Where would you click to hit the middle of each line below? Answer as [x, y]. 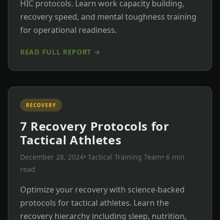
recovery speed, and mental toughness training [108, 16]
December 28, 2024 [52, 157]
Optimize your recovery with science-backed [102, 189]
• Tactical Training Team [123, 157]
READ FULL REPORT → [60, 52]
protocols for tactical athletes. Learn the [95, 203]
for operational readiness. [69, 30]
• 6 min [173, 157]
